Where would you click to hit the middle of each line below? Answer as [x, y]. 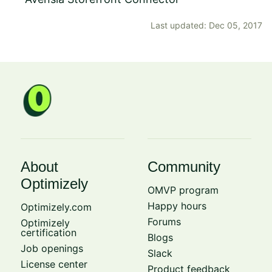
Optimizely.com [56, 207]
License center [54, 264]
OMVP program [183, 190]
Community [184, 166]
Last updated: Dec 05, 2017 [206, 25]
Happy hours [177, 206]
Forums [165, 221]
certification [48, 232]
